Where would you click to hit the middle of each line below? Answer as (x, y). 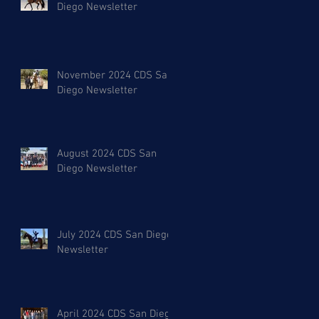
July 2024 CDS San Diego (115, 235)
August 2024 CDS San (107, 154)
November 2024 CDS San (115, 76)
